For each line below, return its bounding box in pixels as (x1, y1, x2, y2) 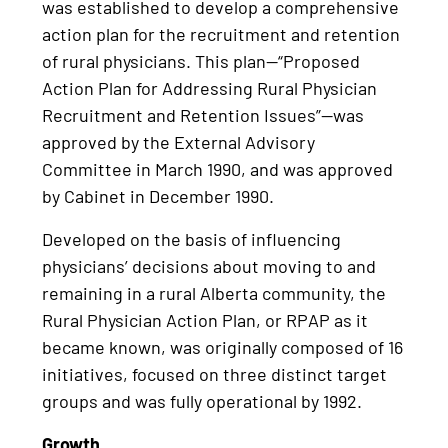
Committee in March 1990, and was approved (42, 157, 394, 180)
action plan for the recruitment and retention (42, 22, 401, 45)
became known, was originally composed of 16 (42, 335, 404, 358)
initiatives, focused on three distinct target (42, 362, 388, 385)
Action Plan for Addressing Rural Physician (42, 76, 378, 99)
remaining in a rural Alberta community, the (42, 281, 387, 304)
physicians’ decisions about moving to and (42, 254, 377, 277)
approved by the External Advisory (42, 130, 316, 153)
